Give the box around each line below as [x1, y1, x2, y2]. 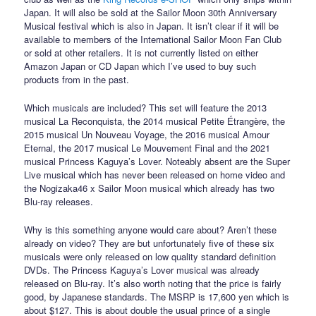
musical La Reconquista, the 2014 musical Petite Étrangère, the [24, 114, 286, 128]
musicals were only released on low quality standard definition [24, 250, 276, 264]
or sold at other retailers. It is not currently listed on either [24, 45, 259, 59]
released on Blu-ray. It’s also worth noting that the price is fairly [24, 276, 282, 291]
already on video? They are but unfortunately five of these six [24, 236, 275, 250]
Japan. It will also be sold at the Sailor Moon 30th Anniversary [24, 5, 278, 19]
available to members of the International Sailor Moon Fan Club [24, 32, 282, 46]
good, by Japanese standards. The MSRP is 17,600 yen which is [24, 290, 290, 304]
